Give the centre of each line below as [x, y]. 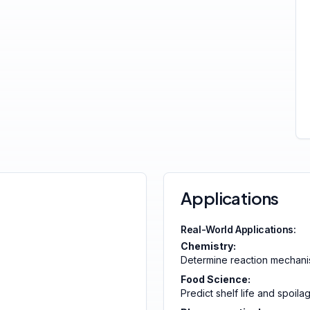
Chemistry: [208, 246]
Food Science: [216, 279]
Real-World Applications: [238, 229]
